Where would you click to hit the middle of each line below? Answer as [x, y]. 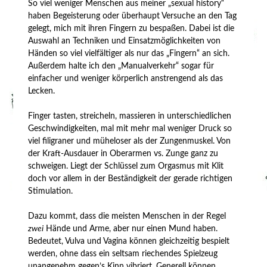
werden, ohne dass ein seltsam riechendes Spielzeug [123, 254]
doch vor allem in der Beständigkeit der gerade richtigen [131, 178]
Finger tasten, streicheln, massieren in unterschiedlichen [130, 116]
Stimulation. [51, 191]
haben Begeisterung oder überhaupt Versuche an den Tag [133, 16]
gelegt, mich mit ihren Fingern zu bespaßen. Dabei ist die [131, 28]
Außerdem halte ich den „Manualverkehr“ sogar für [121, 66]
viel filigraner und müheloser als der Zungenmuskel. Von [130, 141]
